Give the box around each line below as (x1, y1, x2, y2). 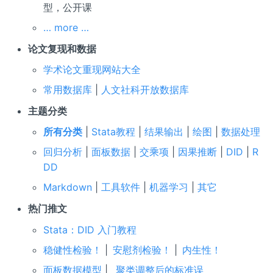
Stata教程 (91, 126, 136, 138)
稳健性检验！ (43, 243, 102, 256)
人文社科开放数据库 (101, 83, 190, 96)
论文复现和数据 (27, 42, 96, 55)
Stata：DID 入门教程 (43, 223, 137, 236)
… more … (43, 21, 90, 34)
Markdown (43, 181, 93, 194)
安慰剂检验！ (113, 243, 172, 256)
